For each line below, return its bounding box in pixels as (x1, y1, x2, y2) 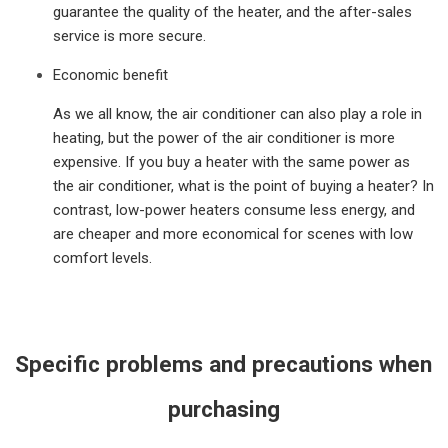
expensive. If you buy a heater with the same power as (53, 152, 411, 171)
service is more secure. (53, 26, 207, 45)
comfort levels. (53, 248, 153, 267)
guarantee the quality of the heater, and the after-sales (53, 2, 413, 21)
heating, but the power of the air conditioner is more (53, 128, 396, 147)
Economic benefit (53, 65, 169, 84)
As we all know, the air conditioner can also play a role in (53, 104, 423, 123)
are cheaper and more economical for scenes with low (53, 224, 414, 243)
